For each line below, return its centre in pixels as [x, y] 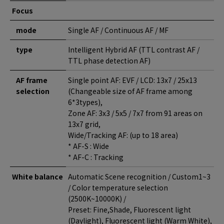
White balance [37, 176]
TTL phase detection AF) [109, 60]
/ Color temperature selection [118, 187]
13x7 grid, [84, 124]
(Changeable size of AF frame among [130, 91]
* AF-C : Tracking [96, 157]
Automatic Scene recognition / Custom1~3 [139, 176]
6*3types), [86, 102]
